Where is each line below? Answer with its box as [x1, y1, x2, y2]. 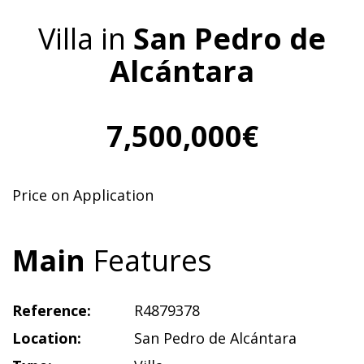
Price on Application [12, 185, 154, 205]
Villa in [38, 19, 133, 58]
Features [85, 240, 212, 280]
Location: [12, 328, 81, 348]
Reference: [12, 301, 91, 320]
